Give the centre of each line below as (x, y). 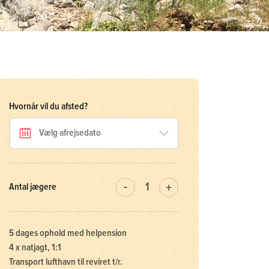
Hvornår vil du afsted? (49, 106)
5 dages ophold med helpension (68, 233)
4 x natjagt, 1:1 (35, 247)
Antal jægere (33, 187)
